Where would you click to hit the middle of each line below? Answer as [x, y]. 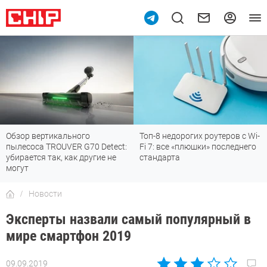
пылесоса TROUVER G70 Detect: [66, 147]
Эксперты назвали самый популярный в [128, 220]
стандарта [160, 158]
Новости [45, 194]
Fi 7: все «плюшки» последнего [198, 147]
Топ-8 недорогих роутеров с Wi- [200, 136]
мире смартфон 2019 [69, 236]
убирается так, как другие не [61, 158]
